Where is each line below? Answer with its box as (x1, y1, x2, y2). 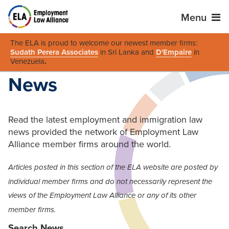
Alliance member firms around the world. (8, 139, 171, 150)
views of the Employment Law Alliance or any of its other (8, 190, 196, 200)
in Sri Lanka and (98, 48, 156, 57)
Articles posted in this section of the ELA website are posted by (8, 162, 218, 172)
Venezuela (10, 57, 44, 66)
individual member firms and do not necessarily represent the (8, 176, 212, 186)
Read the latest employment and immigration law (8, 114, 202, 126)
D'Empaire (156, 48, 192, 57)
